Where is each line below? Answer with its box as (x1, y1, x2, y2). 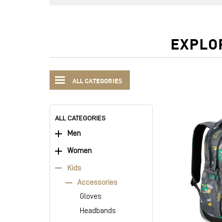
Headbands (79, 207, 116, 215)
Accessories (77, 178, 117, 186)
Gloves (79, 193, 102, 201)
